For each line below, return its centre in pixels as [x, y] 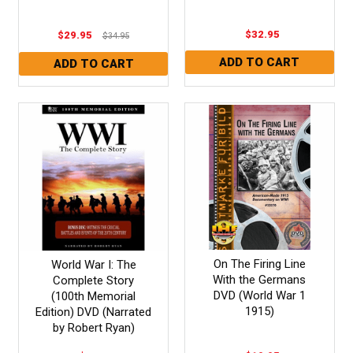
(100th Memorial [94, 296]
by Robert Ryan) [93, 327]
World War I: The [93, 264]
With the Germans [260, 279]
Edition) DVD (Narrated [94, 312]
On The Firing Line [259, 264]
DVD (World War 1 [259, 295]
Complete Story [94, 280]
